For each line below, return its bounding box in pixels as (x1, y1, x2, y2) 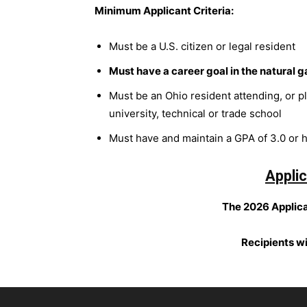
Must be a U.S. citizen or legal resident (109, 40, 295, 53)
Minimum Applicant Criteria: (95, 4, 234, 17)
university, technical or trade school (109, 107, 282, 120)
